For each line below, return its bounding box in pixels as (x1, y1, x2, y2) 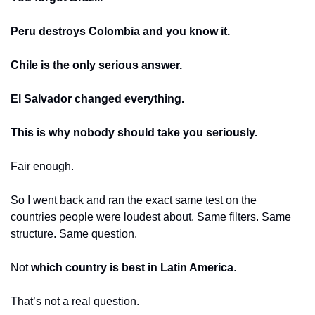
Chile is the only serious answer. (11, 58, 182, 71)
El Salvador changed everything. (11, 92, 184, 105)
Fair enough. (11, 160, 74, 172)
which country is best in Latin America (31, 261, 233, 274)
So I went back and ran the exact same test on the (11, 193, 257, 206)
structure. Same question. (11, 227, 137, 240)
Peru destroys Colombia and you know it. (11, 25, 230, 37)
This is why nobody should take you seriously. (11, 126, 257, 139)
